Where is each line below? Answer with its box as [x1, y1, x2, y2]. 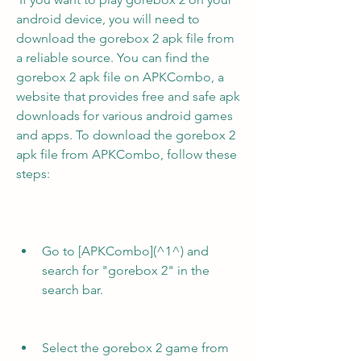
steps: [16, 166, 50, 181]
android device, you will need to [16, 11, 200, 27]
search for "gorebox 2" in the [42, 263, 210, 278]
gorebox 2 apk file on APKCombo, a [16, 69, 224, 85]
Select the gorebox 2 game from [42, 340, 229, 355]
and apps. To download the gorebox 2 [16, 127, 235, 143]
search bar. [42, 282, 103, 297]
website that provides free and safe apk [16, 89, 240, 104]
